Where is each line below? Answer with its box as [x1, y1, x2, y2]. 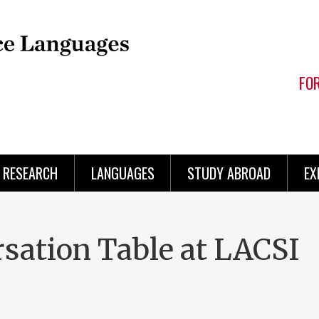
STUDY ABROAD [187, 162, 271, 184]
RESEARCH [2, 162, 58, 184]
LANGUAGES [90, 162, 155, 184]
